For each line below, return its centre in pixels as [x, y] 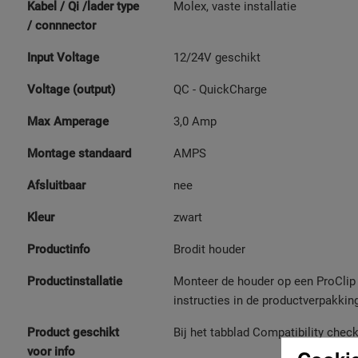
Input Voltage [63, 58]
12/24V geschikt [217, 58]
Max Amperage [68, 122]
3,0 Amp [195, 122]
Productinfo [59, 250]
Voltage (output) [71, 90]
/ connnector [62, 26]
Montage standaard [79, 154]
